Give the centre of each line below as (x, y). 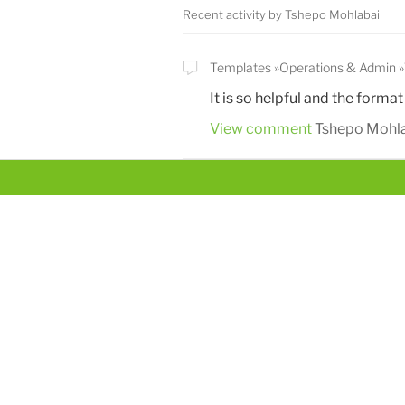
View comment (260, 129)
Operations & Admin (337, 68)
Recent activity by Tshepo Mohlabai (281, 15)
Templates (240, 68)
